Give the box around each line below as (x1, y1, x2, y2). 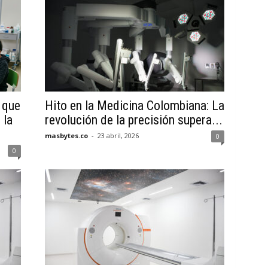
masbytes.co (44, 131, 88, 140)
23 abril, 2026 (97, 131, 139, 140)
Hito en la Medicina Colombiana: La (44, 98, 224, 113)
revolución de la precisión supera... (44, 112, 223, 127)
